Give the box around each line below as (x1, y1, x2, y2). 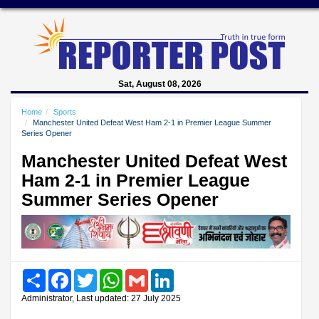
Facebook (71, 268, 112, 280)
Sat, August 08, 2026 (117, 79, 202, 89)
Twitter (97, 268, 124, 280)
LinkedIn (174, 268, 209, 280)
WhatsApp (122, 268, 165, 280)
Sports (53, 108, 76, 116)
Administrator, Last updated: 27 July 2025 (21, 293, 181, 303)
